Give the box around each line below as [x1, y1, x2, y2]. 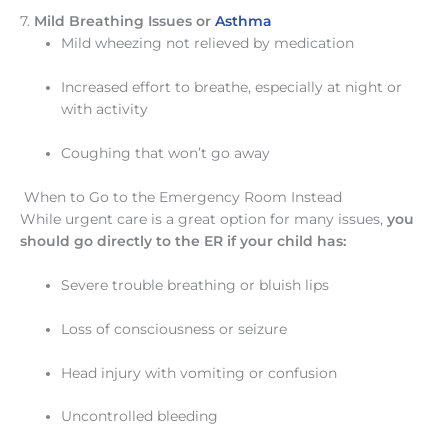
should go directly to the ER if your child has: [20, 232, 346, 249]
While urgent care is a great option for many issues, [20, 210, 387, 227]
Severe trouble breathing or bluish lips [61, 276, 330, 293]
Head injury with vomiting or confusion [61, 364, 338, 381]
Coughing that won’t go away [61, 145, 271, 161]
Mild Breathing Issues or [34, 13, 215, 30]
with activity [61, 101, 149, 118]
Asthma [215, 13, 272, 30]
